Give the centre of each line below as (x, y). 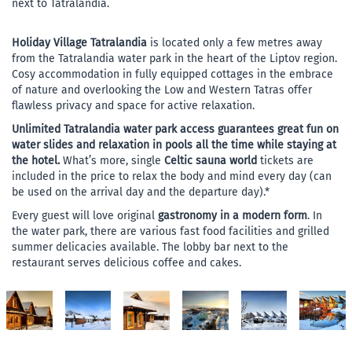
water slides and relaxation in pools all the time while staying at (174, 145)
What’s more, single (114, 161)
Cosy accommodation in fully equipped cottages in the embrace (172, 74)
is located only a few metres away (236, 43)
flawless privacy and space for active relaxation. (133, 106)
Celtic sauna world (212, 161)
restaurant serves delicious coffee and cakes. (126, 263)
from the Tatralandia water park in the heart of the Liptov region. (174, 59)
